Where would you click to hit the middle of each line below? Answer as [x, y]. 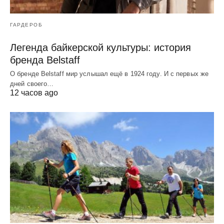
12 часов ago [34, 93]
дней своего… [32, 84]
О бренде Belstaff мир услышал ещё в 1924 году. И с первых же [109, 74]
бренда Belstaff [45, 60]
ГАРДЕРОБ [26, 25]
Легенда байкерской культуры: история [100, 48]
